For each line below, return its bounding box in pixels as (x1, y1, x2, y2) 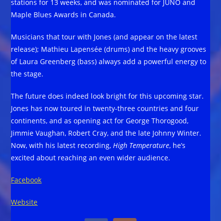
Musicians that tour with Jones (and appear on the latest (11, 32, 198, 41)
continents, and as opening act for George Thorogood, (11, 115, 189, 125)
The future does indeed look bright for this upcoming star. (11, 91, 204, 101)
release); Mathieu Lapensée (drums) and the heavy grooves (11, 44, 207, 54)
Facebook (11, 175, 42, 184)
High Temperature (113, 140, 170, 150)
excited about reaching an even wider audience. (11, 152, 171, 162)
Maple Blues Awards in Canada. (11, 9, 116, 19)
